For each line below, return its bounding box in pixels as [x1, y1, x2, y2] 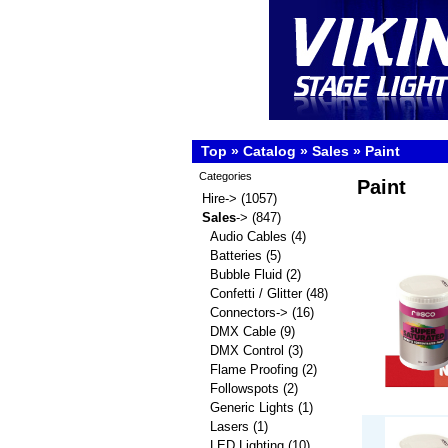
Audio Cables [210, 229, 287, 244]
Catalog [243, 143, 296, 159]
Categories [199, 170, 252, 182]
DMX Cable [210, 324, 276, 339]
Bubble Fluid [210, 267, 282, 282]
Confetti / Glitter [210, 286, 302, 301]
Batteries [210, 248, 262, 263]
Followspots [210, 381, 279, 396]
